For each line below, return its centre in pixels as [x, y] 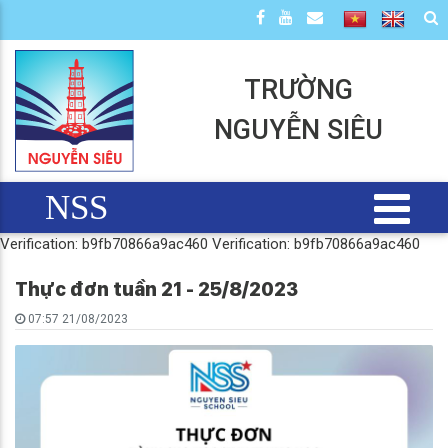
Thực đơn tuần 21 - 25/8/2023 [156, 288]
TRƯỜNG [299, 89]
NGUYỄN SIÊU [299, 129]
